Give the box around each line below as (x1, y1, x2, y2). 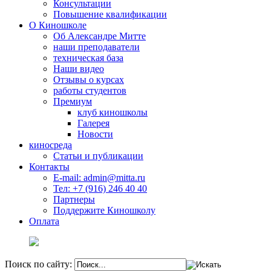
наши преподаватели (53, 41, 140, 52)
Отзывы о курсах (53, 74, 124, 85)
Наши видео (53, 63, 104, 74)
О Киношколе (29, 19, 87, 30)
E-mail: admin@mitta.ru (53, 172, 145, 183)
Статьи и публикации (53, 150, 143, 161)
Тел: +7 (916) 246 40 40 (53, 183, 147, 194)
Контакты (29, 161, 70, 172)
